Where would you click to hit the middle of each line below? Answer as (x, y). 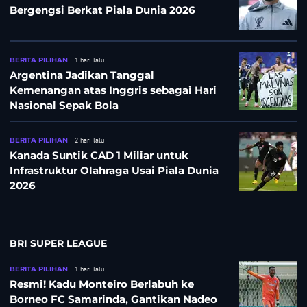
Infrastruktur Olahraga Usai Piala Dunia (114, 170)
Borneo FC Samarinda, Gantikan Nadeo (113, 299)
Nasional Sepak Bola (64, 105)
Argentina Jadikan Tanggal (82, 75)
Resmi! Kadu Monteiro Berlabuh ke (102, 284)
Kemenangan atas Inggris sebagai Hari (113, 90)
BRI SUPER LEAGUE (58, 243)
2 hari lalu (89, 140)
